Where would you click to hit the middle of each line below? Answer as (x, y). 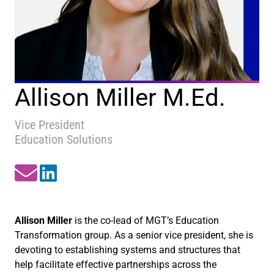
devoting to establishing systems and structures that (128, 250)
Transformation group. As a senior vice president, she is (134, 235)
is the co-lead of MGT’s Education (146, 221)
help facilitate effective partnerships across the (116, 265)
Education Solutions (64, 140)
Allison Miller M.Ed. (120, 98)
